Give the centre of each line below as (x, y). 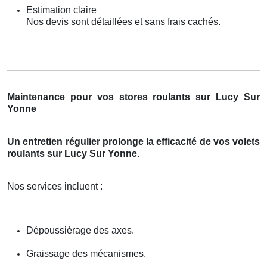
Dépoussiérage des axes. (80, 230)
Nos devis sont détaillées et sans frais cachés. (123, 21)
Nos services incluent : (55, 186)
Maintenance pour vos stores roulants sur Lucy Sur (133, 97)
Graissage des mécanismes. (86, 253)
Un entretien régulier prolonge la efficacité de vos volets (133, 141)
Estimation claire (61, 10)
